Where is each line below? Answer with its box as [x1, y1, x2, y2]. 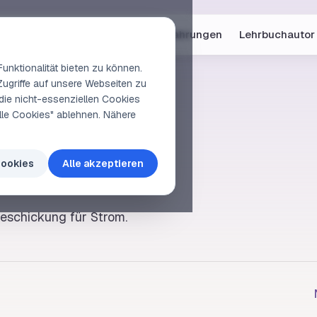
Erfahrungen [158, 28, 222, 41]
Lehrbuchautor [238, 28, 315, 41]
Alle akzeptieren [62, 157, 144, 170]
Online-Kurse [9, 28, 77, 41]
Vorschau [93, 28, 142, 41]
